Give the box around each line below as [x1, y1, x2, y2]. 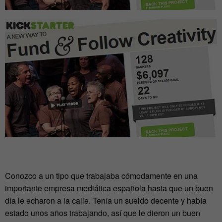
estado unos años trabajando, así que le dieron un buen [5, 207, 200, 219]
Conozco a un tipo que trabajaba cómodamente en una [5, 170, 198, 182]
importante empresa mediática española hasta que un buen [5, 182, 213, 194]
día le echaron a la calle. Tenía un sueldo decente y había [5, 195, 207, 207]
